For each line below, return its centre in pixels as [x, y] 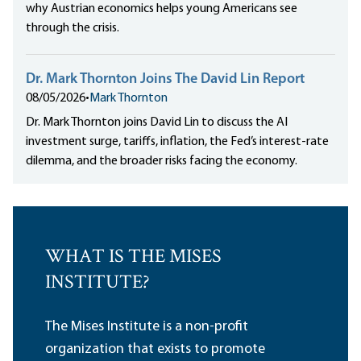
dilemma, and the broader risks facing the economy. [162, 162]
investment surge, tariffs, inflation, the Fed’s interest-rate [177, 142]
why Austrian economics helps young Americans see [162, 9]
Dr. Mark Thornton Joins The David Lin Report [165, 80]
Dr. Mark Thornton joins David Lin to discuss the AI [157, 123]
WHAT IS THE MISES [133, 258]
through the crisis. [73, 29]
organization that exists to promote [155, 350]
